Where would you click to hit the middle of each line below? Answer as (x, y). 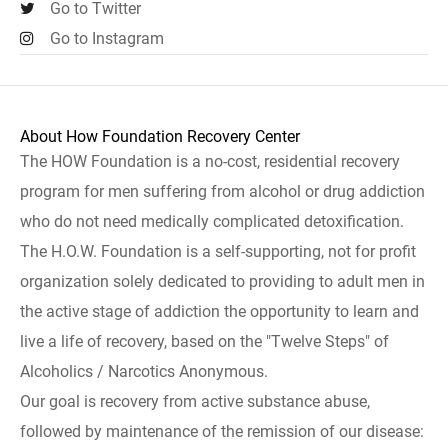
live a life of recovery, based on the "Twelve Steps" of (204, 341)
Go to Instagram (107, 38)
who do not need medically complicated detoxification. (212, 221)
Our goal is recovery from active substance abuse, (195, 401)
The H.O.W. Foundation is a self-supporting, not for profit (218, 251)
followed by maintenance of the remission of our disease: (222, 431)
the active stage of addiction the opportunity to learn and (219, 311)
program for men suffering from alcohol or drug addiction (222, 191)
